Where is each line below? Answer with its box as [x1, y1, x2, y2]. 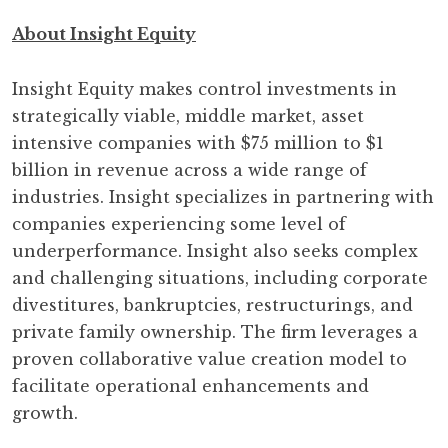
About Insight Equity [12, 24, 196, 44]
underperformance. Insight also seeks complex [12, 241, 418, 261]
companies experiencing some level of [12, 214, 346, 234]
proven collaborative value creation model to [12, 349, 407, 369]
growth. [12, 403, 78, 423]
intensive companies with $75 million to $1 [12, 133, 384, 153]
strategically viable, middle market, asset [12, 106, 364, 126]
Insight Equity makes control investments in [12, 79, 397, 99]
